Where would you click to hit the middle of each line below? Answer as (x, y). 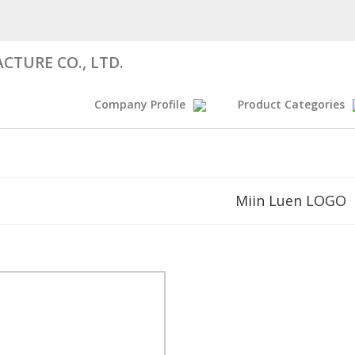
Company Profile (140, 104)
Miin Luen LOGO (290, 200)
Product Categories (291, 104)
